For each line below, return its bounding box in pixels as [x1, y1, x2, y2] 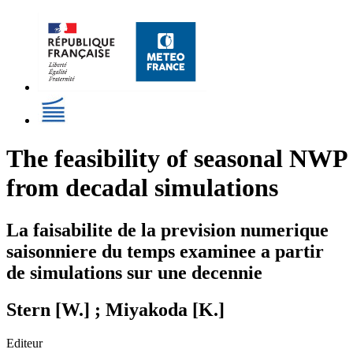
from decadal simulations [6, 173, 278, 203]
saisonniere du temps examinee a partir [6, 240, 324, 262]
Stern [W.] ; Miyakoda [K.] [6, 299, 225, 320]
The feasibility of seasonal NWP [6, 144, 347, 173]
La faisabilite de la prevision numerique [6, 219, 329, 240]
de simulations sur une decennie [6, 262, 262, 283]
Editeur [6, 336, 43, 350]
